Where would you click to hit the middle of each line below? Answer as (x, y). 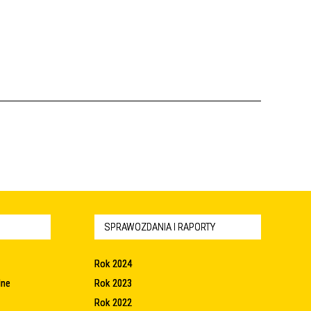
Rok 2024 (113, 264)
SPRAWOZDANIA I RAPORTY (160, 227)
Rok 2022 (113, 303)
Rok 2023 (113, 283)
